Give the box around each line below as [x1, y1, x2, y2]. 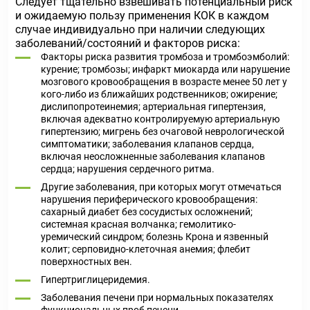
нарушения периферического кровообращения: [41, 194, 257, 205]
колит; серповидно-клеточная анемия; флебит [41, 244, 250, 255]
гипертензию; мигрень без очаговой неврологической [41, 126, 284, 137]
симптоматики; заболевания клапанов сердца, [41, 138, 254, 149]
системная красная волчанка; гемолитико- [41, 219, 236, 230]
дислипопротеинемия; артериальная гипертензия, [41, 101, 266, 112]
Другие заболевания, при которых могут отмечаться [41, 181, 282, 192]
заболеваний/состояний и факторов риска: [15, 37, 240, 50]
